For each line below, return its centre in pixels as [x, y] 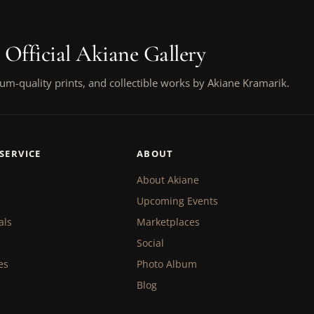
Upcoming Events [177, 200]
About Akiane [168, 179]
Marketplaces [168, 221]
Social [150, 243]
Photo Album [166, 264]
